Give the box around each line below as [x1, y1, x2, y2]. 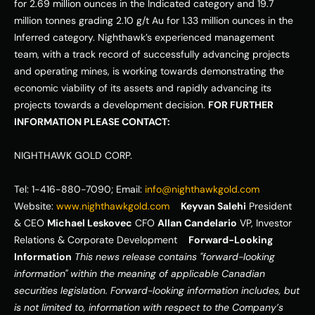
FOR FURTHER [208, 98, 274, 112]
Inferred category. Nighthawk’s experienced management [14, 31, 274, 44]
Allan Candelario [157, 217, 237, 230]
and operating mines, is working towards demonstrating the [14, 65, 284, 78]
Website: [14, 200, 56, 213]
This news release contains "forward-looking [75, 250, 275, 264]
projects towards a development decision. [14, 98, 208, 112]
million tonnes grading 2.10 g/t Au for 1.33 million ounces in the [14, 14, 293, 27]
